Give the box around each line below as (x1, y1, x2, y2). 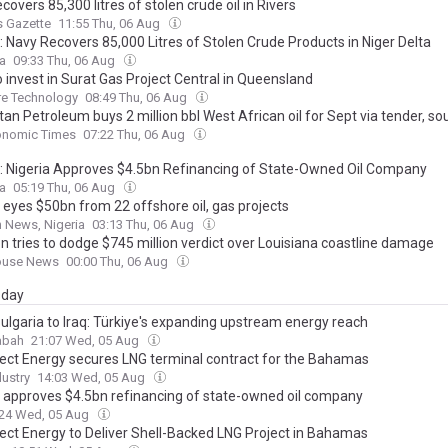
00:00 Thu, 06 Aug (66, 254, 171, 269)
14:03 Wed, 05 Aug (37, 370, 148, 385)
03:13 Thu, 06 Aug (92, 217, 197, 232)
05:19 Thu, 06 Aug (13, 180, 118, 195)
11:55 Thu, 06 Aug (58, 16, 163, 31)
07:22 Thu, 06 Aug (83, 127, 188, 142)
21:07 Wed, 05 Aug (31, 333, 142, 348)
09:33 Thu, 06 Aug (13, 53, 118, 68)
